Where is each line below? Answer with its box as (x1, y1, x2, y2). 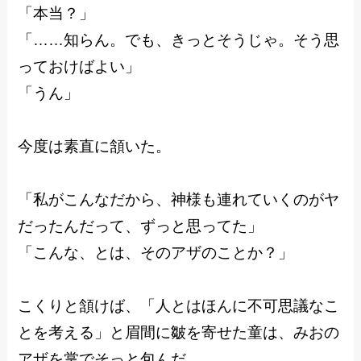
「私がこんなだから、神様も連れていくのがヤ (18, 191, 340, 209)
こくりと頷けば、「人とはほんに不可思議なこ (18, 297, 340, 315)
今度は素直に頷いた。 (18, 138, 172, 156)
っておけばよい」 (18, 58, 141, 76)
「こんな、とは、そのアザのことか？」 (18, 244, 294, 262)
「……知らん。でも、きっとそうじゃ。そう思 (18, 31, 340, 49)
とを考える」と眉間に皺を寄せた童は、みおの (18, 324, 340, 342)
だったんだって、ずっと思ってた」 (18, 218, 263, 235)
